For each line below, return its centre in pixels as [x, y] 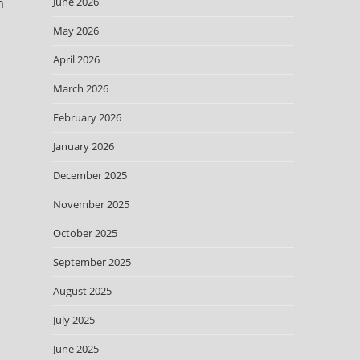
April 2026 [76, 59]
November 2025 [91, 204]
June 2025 [76, 349]
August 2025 [82, 291]
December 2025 [90, 175]
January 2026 [83, 146]
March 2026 [80, 88]
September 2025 [92, 262]
